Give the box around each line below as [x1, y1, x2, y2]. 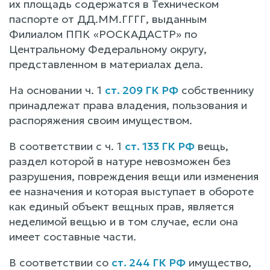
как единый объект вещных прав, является [9, 199, 234, 213]
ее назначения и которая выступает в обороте [9, 184, 254, 198]
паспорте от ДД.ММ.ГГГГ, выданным [9, 11, 207, 26]
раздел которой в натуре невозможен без [9, 154, 231, 168]
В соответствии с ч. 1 [9, 139, 125, 153]
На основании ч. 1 [9, 83, 105, 97]
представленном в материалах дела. [9, 57, 203, 71]
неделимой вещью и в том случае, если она [9, 214, 238, 228]
